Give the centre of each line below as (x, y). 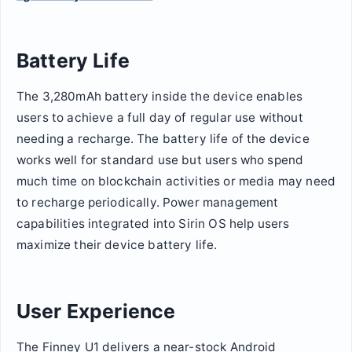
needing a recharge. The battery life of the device (163, 139)
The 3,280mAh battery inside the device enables (160, 97)
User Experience (96, 311)
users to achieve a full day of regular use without (160, 118)
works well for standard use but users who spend (160, 160)
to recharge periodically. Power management (148, 203)
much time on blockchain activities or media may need (176, 181)
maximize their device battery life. (117, 245)
